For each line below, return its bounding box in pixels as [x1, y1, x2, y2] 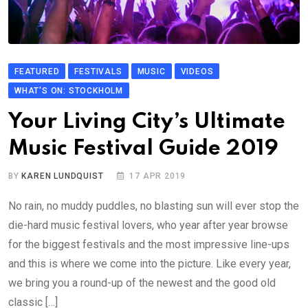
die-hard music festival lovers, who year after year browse [8, 218, 288, 232]
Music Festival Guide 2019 [8, 137, 278, 159]
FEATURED [14, 66, 60, 76]
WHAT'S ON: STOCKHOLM [14, 85, 123, 96]
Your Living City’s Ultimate [8, 111, 285, 133]
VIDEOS [180, 66, 214, 76]
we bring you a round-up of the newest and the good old [8, 276, 276, 289]
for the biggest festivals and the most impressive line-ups [8, 237, 289, 251]
